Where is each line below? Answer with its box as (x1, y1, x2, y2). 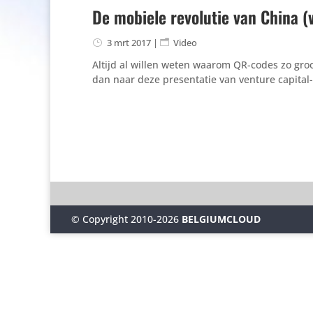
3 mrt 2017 (106, 36, 151, 49)
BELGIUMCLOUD (182, 212, 261, 226)
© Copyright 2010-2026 (71, 212, 182, 226)
